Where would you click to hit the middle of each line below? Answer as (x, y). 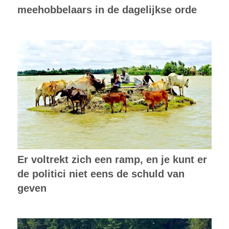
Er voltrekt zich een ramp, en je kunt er (112, 160)
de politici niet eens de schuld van (101, 174)
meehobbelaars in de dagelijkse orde (107, 9)
